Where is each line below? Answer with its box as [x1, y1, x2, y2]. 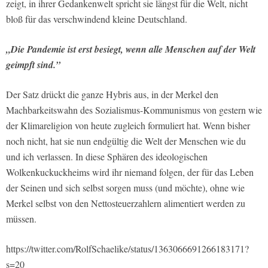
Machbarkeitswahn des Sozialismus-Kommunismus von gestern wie [6, 103, 262, 117]
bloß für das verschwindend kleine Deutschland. [6, 13, 187, 26]
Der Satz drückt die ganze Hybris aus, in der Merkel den [6, 88, 218, 101]
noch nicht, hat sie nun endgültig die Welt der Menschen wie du [6, 135, 246, 148]
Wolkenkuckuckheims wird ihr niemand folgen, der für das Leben [6, 166, 254, 179]
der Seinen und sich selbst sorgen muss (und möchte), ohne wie [6, 181, 245, 194]
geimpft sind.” [6, 58, 60, 72]
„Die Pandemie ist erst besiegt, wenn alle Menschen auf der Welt [6, 42, 255, 56]
